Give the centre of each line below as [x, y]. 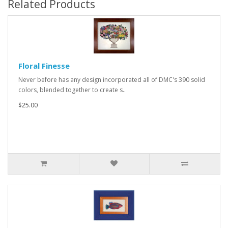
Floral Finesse [44, 66]
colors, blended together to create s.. [72, 90]
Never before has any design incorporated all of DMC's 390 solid [112, 80]
